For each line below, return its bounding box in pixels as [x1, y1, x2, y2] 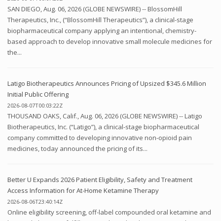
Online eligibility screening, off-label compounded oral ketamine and [7, 207, 211, 217]
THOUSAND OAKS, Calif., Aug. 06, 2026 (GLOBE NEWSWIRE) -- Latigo [7, 111, 202, 120]
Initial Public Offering [7, 89, 69, 99]
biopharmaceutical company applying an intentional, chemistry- [7, 26, 196, 35]
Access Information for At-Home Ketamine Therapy [7, 185, 159, 195]
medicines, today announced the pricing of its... [7, 144, 147, 153]
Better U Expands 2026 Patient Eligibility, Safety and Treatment [7, 175, 192, 184]
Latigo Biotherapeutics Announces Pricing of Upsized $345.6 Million [7, 78, 206, 88]
